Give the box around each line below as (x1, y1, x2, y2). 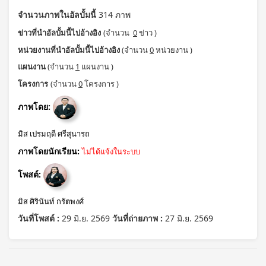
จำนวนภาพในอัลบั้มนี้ (18, 9, 96, 20)
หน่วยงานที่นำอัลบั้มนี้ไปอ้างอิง (18, 45, 120, 55)
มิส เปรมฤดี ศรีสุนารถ (18, 128, 90, 139)
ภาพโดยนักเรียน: (18, 145, 80, 157)
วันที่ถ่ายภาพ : (112, 213, 165, 224)
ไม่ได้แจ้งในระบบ (82, 146, 140, 157)
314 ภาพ (96, 9, 131, 20)
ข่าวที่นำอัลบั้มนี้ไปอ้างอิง (18, 27, 101, 38)
